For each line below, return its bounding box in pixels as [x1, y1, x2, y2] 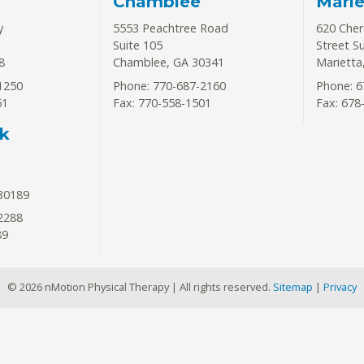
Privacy [323, 279, 357, 295]
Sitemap [273, 279, 313, 295]
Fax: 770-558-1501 [112, 94, 211, 110]
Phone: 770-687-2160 [112, 77, 226, 93]
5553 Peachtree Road [112, 20, 228, 37]
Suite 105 [112, 37, 162, 54]
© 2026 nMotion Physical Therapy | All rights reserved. [7, 279, 273, 295]
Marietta [315, 54, 362, 71]
